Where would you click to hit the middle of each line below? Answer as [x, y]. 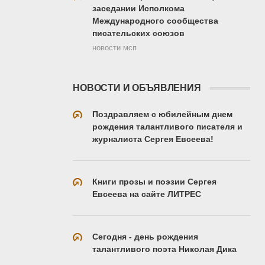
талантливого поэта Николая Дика [164, 249]
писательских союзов [138, 33]
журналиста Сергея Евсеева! [153, 139]
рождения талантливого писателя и [167, 126]
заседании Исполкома [138, 8]
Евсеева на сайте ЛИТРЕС [147, 194]
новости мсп [114, 48]
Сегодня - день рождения [145, 236]
